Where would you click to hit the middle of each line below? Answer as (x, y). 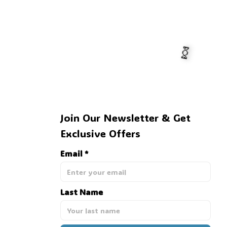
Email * (74, 154)
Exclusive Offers (100, 134)
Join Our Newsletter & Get (125, 118)
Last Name (81, 192)
